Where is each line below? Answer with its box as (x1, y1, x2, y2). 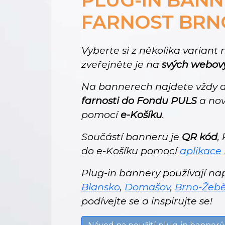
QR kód (182, 131, 217, 143)
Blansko (81, 181, 120, 193)
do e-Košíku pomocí (81, 145, 180, 157)
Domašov (125, 181, 170, 193)
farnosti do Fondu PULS (81, 94, 197, 107)
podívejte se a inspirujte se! (81, 195, 212, 207)
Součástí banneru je (81, 131, 182, 143)
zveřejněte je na (81, 58, 162, 71)
